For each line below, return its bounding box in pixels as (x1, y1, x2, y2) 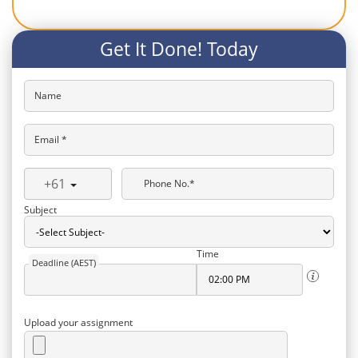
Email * (34, 132, 67, 146)
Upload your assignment (24, 316, 133, 329)
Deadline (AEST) (31, 257, 96, 268)
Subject (24, 203, 57, 217)
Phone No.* (144, 176, 195, 190)
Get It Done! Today (100, 36, 258, 62)
